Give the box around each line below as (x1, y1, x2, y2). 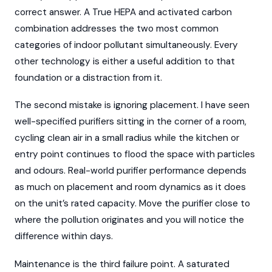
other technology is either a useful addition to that (15, 55, 235, 67)
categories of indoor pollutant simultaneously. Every (15, 38, 238, 51)
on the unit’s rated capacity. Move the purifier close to (15, 197, 250, 210)
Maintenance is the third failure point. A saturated (15, 257, 229, 270)
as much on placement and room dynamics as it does (15, 181, 246, 194)
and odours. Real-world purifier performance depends (15, 165, 246, 177)
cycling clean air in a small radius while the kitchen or (15, 132, 239, 144)
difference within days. (15, 230, 113, 243)
